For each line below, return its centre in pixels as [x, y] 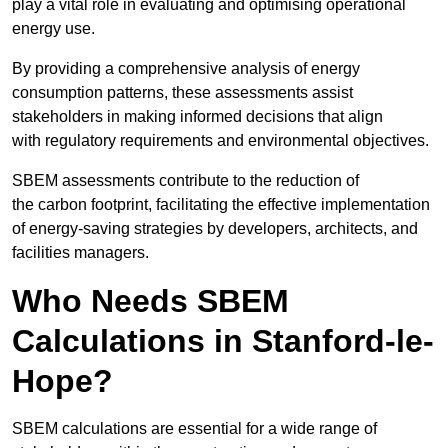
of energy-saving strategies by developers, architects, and [215, 229]
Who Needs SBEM [150, 301]
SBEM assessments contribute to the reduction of [185, 181]
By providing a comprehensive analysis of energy [186, 69]
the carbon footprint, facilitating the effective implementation [221, 205]
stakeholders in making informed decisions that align [197, 117]
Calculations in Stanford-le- [223, 341]
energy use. [53, 29]
